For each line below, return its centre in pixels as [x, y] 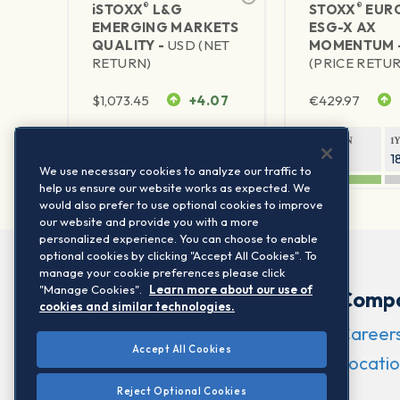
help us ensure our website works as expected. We [175, 187]
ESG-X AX [342, 28]
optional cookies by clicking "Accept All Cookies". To [178, 255]
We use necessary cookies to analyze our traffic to [175, 171]
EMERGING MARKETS [165, 28]
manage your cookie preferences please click [162, 272]
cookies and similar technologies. [137, 306]
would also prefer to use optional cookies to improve [181, 204]
